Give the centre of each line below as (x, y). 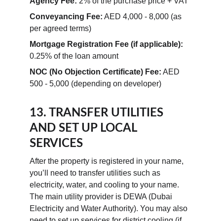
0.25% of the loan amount (74, 56)
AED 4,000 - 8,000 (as (143, 17)
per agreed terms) (60, 28)
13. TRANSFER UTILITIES (98, 113)
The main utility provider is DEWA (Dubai (102, 197)
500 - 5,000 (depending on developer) (95, 84)
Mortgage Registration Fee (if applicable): (106, 44)
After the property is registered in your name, (108, 161)
